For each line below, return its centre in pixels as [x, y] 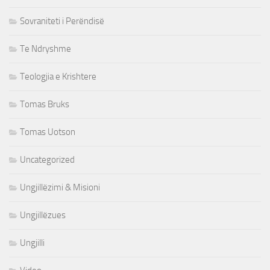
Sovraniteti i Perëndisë [62, 21]
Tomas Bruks [45, 105]
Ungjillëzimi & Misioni [60, 188]
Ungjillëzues [43, 215]
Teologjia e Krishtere [58, 77]
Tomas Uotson [48, 132]
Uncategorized [47, 160]
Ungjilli [32, 243]
